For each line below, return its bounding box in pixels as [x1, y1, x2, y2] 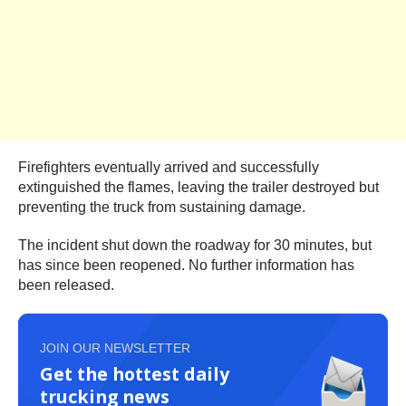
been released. [18, 276, 114, 293]
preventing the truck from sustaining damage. [18, 198, 309, 215]
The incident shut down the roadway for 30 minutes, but [18, 237, 372, 253]
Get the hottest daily [40, 361, 229, 386]
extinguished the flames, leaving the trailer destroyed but [18, 179, 379, 195]
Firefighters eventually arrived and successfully [18, 159, 319, 175]
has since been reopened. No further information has [18, 256, 354, 273]
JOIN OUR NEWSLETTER [40, 340, 190, 355]
